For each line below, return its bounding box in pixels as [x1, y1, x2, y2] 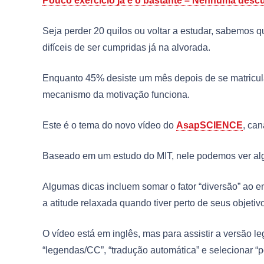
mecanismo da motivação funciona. [42, 90, 190, 100]
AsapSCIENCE [176, 120, 243, 131]
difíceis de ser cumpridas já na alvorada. [42, 42, 210, 53]
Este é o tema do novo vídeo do [42, 120, 176, 131]
